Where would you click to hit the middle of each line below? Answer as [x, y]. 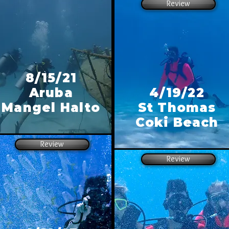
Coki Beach [177, 122]
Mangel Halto [51, 108]
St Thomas [177, 108]
